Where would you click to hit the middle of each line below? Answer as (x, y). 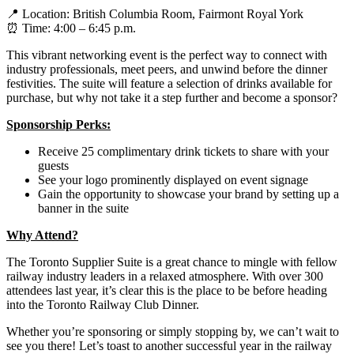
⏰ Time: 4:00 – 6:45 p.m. (71, 28)
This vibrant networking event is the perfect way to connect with (167, 55)
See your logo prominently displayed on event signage (173, 179)
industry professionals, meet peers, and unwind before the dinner (167, 69)
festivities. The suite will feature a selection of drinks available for (169, 83)
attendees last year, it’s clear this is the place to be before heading (167, 290)
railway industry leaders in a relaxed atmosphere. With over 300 (165, 276)
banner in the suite (83, 208)
